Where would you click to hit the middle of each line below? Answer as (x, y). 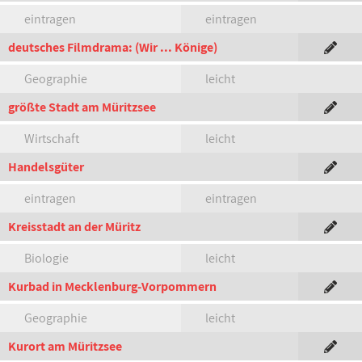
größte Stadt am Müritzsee (82, 107)
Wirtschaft (52, 139)
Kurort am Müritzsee (65, 346)
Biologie (46, 258)
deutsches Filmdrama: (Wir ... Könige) (113, 47)
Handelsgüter (46, 167)
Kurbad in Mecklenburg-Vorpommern (112, 286)
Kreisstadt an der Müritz (74, 227)
